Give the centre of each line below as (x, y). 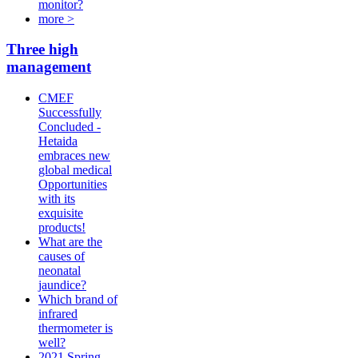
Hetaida (58, 141)
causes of (62, 257)
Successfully (70, 113)
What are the (70, 242)
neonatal (60, 271)
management (49, 67)
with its (57, 199)
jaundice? (62, 285)
